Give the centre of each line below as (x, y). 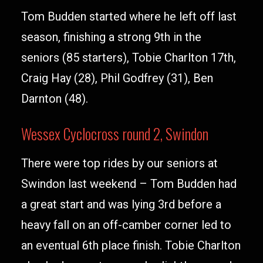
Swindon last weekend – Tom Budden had (129, 184)
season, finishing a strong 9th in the (111, 37)
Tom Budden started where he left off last (129, 16)
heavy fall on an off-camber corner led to (126, 225)
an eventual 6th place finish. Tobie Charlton (131, 245)
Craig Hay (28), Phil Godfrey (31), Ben (117, 78)
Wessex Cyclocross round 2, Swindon (115, 134)
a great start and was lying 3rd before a (121, 204)
